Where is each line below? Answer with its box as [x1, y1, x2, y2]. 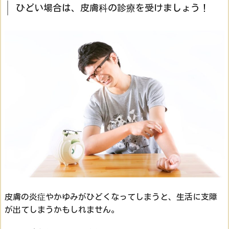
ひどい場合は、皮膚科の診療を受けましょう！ [16, 2, 209, 14]
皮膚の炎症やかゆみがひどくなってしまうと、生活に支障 [5, 191, 217, 202]
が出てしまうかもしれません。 [5, 203, 119, 215]
